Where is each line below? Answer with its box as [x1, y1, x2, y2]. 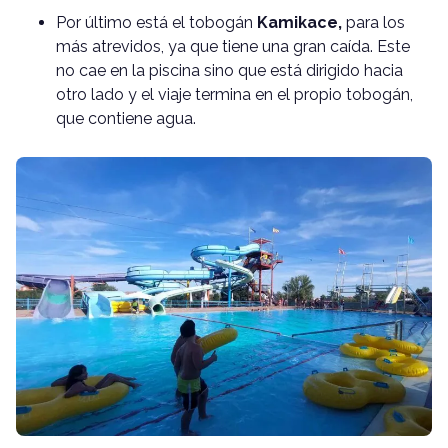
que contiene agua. [56, 108, 196, 128]
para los [342, 12, 405, 32]
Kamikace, [253, 12, 342, 32]
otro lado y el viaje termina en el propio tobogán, [56, 84, 413, 104]
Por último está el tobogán [56, 12, 253, 32]
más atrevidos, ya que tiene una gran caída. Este [56, 36, 410, 56]
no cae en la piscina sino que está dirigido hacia [56, 60, 403, 80]
